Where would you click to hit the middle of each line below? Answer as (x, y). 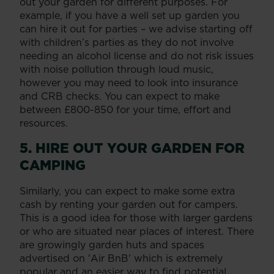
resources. (44, 123)
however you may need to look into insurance (129, 82)
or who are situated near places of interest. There (137, 231)
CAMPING (53, 165)
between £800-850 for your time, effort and (125, 109)
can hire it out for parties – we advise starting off (136, 28)
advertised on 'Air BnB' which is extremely (121, 258)
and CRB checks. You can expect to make (120, 96)
